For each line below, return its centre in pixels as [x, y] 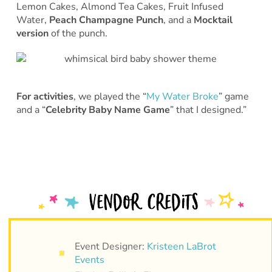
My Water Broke [182, 96]
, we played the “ [110, 96]
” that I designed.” [208, 110]
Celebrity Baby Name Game [107, 110]
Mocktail [213, 20]
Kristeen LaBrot [181, 246]
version [32, 33]
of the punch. [78, 33]
